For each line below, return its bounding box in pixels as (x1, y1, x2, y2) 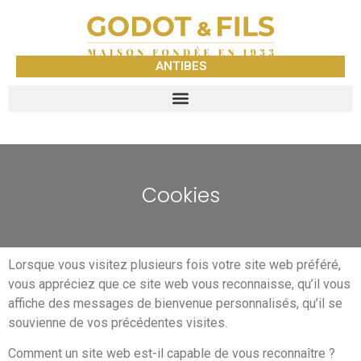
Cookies (141, 181, 220, 210)
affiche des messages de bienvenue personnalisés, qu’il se (8, 295, 342, 311)
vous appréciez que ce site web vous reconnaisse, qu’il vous (8, 276, 351, 292)
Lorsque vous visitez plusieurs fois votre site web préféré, (8, 256, 341, 272)
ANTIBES (155, 58, 206, 73)
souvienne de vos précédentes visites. (8, 314, 227, 330)
